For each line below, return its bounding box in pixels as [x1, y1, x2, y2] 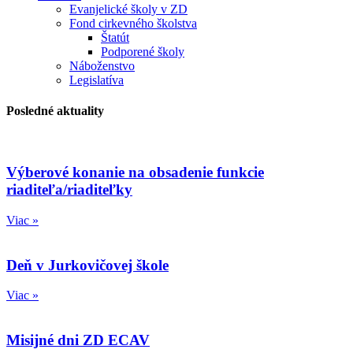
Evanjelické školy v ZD [69, 2, 188, 16]
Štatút [101, 30, 129, 44]
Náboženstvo [69, 58, 135, 72]
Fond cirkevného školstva [69, 16, 197, 30]
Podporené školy [101, 44, 184, 58]
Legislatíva [69, 72, 124, 87]
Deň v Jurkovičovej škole [6, 256, 169, 273]
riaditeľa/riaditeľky [6, 181, 132, 199]
